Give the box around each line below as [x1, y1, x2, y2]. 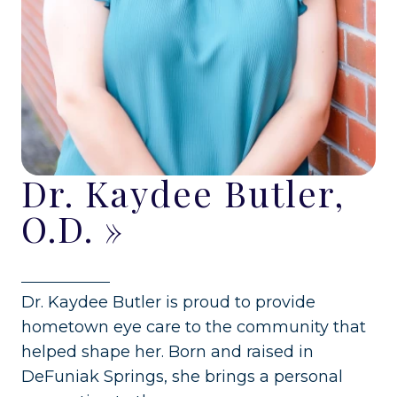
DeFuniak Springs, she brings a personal [21, 366, 343, 386]
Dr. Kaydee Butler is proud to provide [21, 292, 315, 312]
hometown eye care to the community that [21, 316, 366, 337]
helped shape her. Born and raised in [21, 341, 314, 362]
